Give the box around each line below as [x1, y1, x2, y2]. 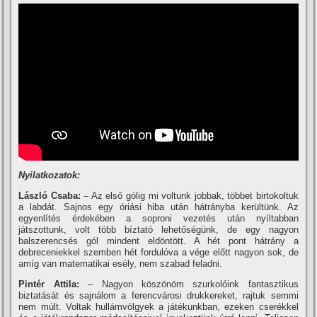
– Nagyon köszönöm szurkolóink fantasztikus [79, 279, 299, 290]
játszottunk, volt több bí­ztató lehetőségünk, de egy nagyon [18, 224, 299, 236]
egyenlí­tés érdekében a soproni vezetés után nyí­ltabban [18, 213, 299, 224]
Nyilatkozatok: [18, 170, 81, 181]
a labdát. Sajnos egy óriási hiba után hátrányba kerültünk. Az [18, 202, 299, 213]
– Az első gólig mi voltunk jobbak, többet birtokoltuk [83, 190, 299, 202]
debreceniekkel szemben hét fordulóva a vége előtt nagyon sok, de [18, 247, 299, 258]
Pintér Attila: [18, 279, 79, 290]
